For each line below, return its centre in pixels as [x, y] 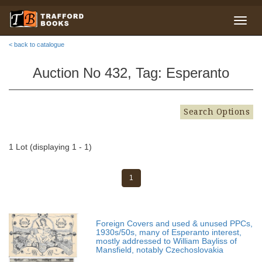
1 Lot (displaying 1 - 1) [50, 147]
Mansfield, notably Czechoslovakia [160, 250]
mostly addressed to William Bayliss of [167, 241]
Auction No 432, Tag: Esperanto [131, 73]
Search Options [217, 112]
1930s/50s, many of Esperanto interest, [169, 232]
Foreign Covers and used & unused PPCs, [175, 223]
